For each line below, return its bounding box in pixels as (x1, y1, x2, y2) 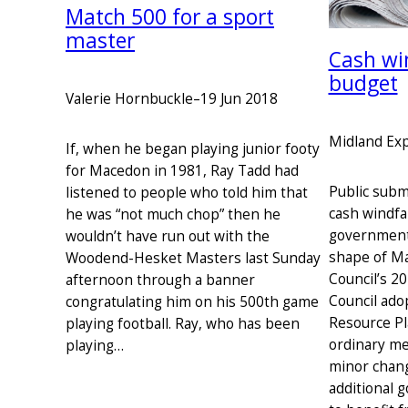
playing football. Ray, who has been (66, 313, 300, 333)
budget (328, 69, 398, 98)
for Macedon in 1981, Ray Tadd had (66, 160, 299, 180)
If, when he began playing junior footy (66, 138, 320, 158)
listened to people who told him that (66, 182, 308, 202)
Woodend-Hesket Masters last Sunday (66, 248, 321, 268)
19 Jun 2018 (200, 89, 278, 109)
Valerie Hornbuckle (66, 89, 193, 109)
